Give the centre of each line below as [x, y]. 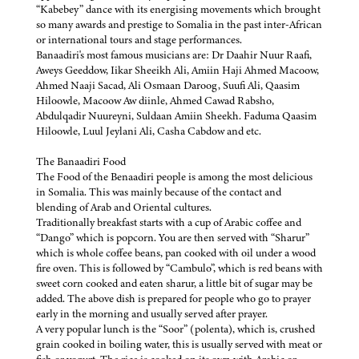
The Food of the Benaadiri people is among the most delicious [174, 176]
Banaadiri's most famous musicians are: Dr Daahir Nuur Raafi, [174, 54]
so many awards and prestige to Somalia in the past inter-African [179, 24]
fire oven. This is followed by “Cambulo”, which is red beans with [179, 268]
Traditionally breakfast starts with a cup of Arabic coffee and [169, 222]
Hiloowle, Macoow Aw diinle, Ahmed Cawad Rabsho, [155, 100]
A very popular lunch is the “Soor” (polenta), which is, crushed [175, 329]
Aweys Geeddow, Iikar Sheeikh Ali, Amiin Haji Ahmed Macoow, [177, 70]
